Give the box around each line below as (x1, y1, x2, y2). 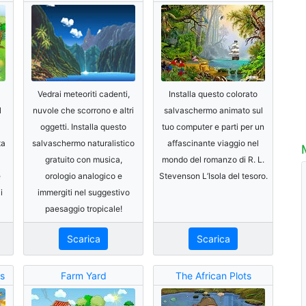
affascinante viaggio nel (167, 137, 259, 148)
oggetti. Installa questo (40, 121, 126, 132)
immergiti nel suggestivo (37, 186, 130, 197)
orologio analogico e (44, 170, 122, 181)
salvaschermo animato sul (163, 105, 263, 115)
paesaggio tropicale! (44, 203, 122, 214)
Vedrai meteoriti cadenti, (37, 88, 130, 99)
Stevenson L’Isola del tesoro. (158, 170, 268, 181)
